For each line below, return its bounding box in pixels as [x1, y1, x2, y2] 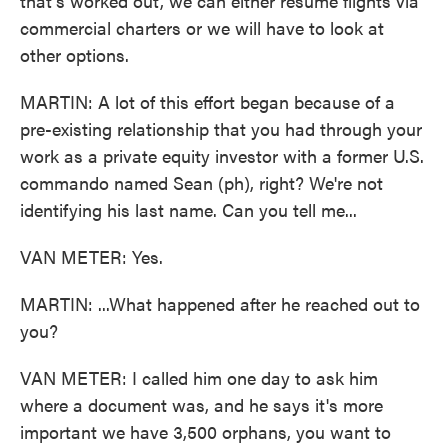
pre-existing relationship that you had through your [20, 116, 422, 141]
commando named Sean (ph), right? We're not [20, 170, 383, 195]
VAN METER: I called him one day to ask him [20, 365, 378, 390]
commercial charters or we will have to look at [20, 15, 384, 40]
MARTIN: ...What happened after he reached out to [20, 291, 420, 316]
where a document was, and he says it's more [20, 392, 383, 417]
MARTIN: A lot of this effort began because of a [20, 89, 395, 114]
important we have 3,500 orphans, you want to [20, 419, 391, 444]
